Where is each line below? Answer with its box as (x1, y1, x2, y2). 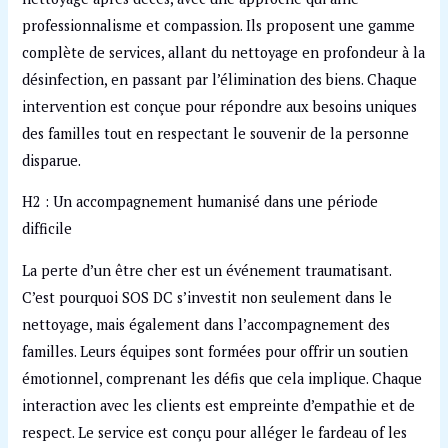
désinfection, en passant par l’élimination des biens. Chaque (22, 69, 418, 89)
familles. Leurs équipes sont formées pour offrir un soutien (22, 341, 409, 361)
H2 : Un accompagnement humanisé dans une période (22, 192, 379, 212)
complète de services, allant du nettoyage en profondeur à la (22, 42, 426, 62)
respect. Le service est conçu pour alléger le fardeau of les (22, 422, 408, 442)
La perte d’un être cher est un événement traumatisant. (22, 260, 392, 280)
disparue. (22, 150, 82, 170)
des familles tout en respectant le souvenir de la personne (22, 123, 410, 143)
